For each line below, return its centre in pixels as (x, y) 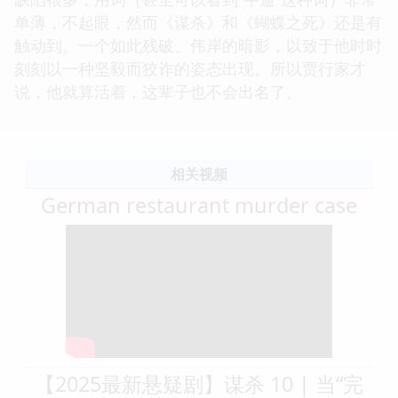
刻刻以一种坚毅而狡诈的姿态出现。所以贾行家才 (190, 68)
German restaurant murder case (199, 205)
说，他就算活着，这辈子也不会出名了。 (158, 91)
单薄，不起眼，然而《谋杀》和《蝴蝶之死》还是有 (198, 22)
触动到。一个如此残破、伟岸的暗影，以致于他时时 (198, 45)
